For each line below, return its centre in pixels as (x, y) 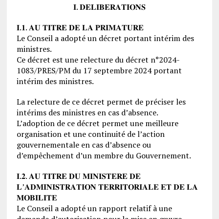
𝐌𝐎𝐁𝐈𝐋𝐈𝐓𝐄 (37, 197)
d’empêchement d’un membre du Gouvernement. (104, 155)
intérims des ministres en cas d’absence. (87, 112)
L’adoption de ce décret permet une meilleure (97, 123)
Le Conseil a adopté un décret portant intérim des (105, 38)
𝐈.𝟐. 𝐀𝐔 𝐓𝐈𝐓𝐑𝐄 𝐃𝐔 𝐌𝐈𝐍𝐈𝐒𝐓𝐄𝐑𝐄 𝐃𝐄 (78, 176)
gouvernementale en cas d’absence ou (84, 144)
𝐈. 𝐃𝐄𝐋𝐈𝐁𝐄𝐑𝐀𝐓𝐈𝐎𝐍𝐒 (109, 7)
